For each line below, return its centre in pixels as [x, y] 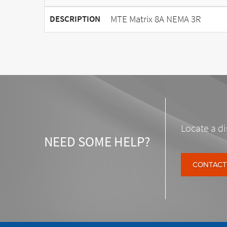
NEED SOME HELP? [97, 141]
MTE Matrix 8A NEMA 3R [156, 19]
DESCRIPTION [75, 19]
